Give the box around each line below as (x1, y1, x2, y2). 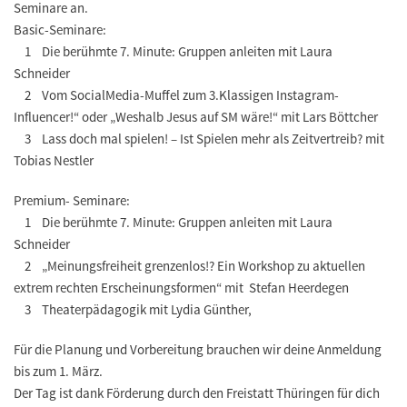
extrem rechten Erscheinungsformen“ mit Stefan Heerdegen (14, 279, 349, 297)
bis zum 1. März (14, 362, 99, 381)
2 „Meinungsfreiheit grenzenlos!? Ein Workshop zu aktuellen (14, 257, 365, 275)
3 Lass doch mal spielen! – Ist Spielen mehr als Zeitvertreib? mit (14, 130, 384, 148)
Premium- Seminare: (14, 192, 130, 210)
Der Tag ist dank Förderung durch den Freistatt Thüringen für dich (14, 384, 380, 402)
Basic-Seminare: (14, 21, 106, 39)
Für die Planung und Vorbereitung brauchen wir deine (14, 341, 317, 359)
